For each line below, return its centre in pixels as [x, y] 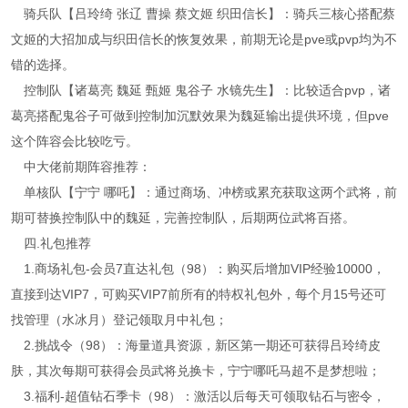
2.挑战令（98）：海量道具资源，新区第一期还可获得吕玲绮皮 [202, 345]
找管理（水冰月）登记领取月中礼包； [119, 320]
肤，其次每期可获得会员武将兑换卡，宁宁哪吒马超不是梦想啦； [196, 371]
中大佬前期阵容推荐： [87, 167]
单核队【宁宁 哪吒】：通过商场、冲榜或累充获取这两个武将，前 [210, 192]
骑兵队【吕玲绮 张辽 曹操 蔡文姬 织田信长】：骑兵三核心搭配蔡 [209, 14]
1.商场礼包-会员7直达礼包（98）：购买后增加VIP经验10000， [204, 269]
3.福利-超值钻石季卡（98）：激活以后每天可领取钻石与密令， [204, 396]
